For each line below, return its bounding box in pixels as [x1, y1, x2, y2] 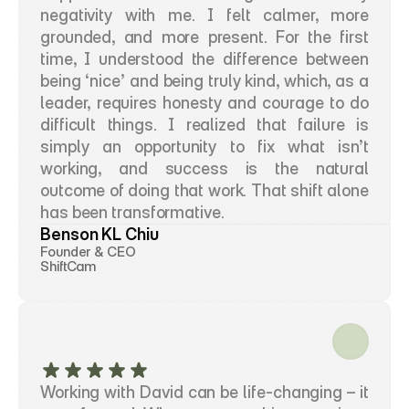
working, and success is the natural [40, 159, 369, 178]
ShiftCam [40, 257, 97, 275]
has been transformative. [40, 203, 225, 222]
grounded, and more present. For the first [40, 27, 369, 47]
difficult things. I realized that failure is [40, 115, 369, 134]
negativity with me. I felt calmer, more [40, 5, 369, 25]
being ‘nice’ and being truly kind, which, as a [40, 71, 369, 90]
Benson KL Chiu [40, 225, 159, 244]
